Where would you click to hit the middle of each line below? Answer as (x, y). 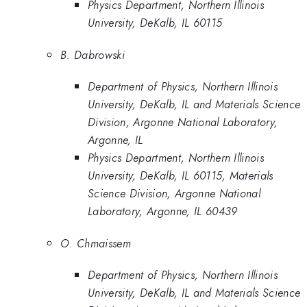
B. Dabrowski (93, 54)
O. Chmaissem (96, 243)
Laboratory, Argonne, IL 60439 (163, 211)
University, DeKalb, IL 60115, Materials (181, 176)
